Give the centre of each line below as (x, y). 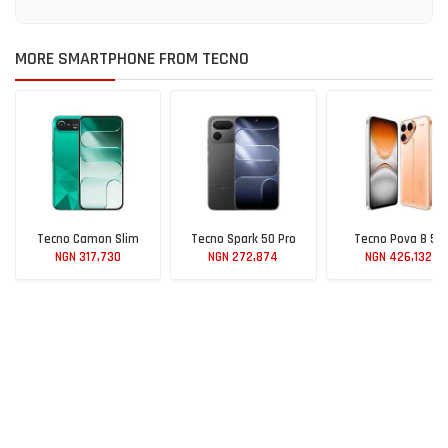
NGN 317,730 (88, 257)
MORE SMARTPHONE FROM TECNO (132, 58)
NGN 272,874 (243, 257)
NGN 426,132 (399, 257)
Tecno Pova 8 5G (398, 239)
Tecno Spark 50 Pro (243, 239)
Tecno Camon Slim (88, 239)
